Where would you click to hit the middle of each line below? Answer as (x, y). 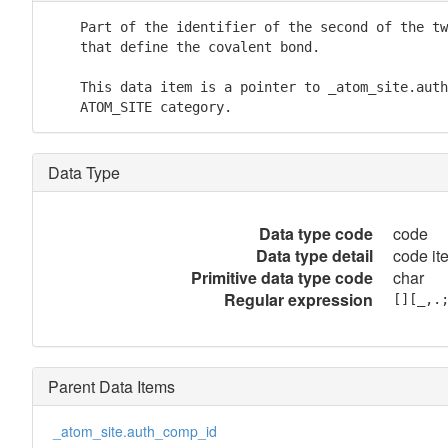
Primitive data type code (281, 277)
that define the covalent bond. (183, 47)
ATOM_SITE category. (139, 107)
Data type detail (314, 255)
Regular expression (298, 299)
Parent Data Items (111, 386)
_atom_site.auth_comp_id (134, 431)
